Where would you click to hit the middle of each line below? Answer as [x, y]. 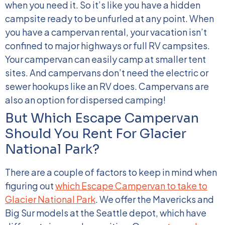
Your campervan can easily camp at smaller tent [105, 59]
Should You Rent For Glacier [96, 134]
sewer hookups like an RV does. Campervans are [107, 86]
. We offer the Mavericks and [155, 199]
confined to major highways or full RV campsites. [107, 45]
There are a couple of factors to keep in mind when [111, 172]
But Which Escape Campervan [102, 118]
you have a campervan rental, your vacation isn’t [106, 32]
